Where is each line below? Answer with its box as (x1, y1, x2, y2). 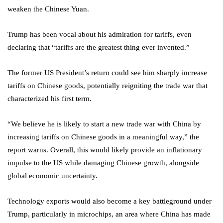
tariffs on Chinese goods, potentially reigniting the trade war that (7, 81, 208, 90)
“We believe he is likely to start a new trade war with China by (7, 119, 201, 128)
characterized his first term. (7, 94, 92, 103)
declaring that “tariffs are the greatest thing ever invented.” (7, 43, 190, 51)
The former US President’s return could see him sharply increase (7, 68, 207, 77)
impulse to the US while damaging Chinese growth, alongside (7, 158, 199, 167)
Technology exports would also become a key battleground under (7, 197, 212, 205)
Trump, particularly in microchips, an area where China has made (7, 210, 211, 218)
